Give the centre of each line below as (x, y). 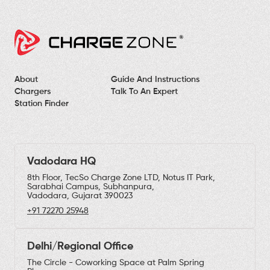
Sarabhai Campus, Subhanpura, (91, 187)
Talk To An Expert (144, 91)
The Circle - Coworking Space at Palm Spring (116, 262)
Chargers (33, 91)
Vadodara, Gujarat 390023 (80, 196)
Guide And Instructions (155, 79)
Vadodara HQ (61, 161)
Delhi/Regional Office (80, 246)
